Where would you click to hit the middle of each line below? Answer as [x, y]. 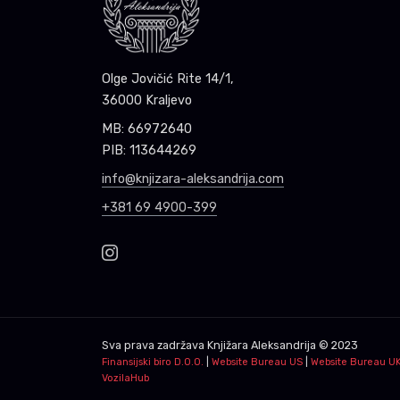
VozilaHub [125, 378]
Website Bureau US [257, 362]
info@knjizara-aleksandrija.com [193, 179]
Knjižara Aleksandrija [262, 345]
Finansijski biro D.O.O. [153, 362]
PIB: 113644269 [149, 150]
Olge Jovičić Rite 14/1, [168, 79]
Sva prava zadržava [154, 345]
